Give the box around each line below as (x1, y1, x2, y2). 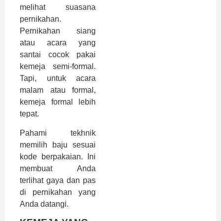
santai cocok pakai (20, 50, 96, 59)
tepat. (20, 110, 39, 118)
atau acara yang (20, 38, 96, 47)
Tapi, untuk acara (20, 74, 96, 83)
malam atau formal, (20, 86, 96, 95)
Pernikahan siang (20, 27, 96, 36)
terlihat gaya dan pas (20, 176, 96, 184)
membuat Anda (20, 164, 96, 173)
